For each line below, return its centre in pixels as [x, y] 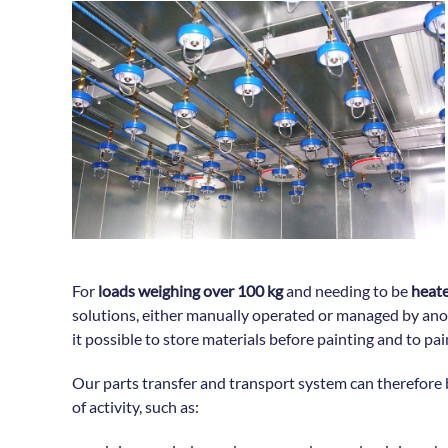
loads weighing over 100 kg [190, 290]
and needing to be [347, 290]
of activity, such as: [135, 406]
